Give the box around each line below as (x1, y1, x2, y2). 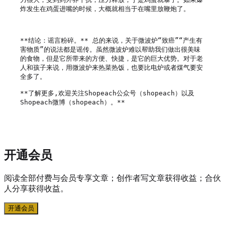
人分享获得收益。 (4, 184, 68, 193)
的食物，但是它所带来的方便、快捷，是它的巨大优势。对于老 (20, 54, 203, 62)
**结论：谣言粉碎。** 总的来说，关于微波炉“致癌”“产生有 (20, 36, 202, 44)
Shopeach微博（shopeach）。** (20, 98, 129, 106)
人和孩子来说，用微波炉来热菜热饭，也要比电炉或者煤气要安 (20, 63, 203, 71)
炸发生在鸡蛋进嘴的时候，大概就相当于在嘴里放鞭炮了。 (20, 5, 190, 13)
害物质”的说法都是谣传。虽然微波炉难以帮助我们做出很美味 (20, 45, 200, 53)
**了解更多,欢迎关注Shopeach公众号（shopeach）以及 (20, 89, 194, 97)
